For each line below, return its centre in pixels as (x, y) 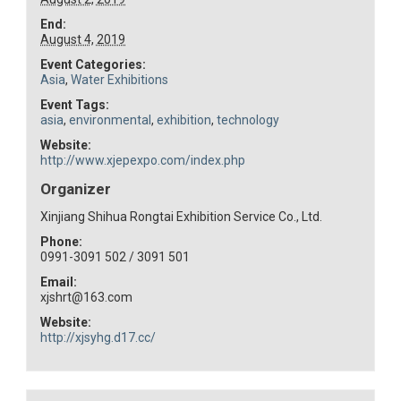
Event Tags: (75, 105)
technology (248, 120)
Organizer (76, 189)
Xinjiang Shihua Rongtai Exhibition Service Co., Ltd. (182, 217)
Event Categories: (94, 65)
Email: (59, 282)
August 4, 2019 (83, 40)
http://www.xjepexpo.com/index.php (143, 161)
